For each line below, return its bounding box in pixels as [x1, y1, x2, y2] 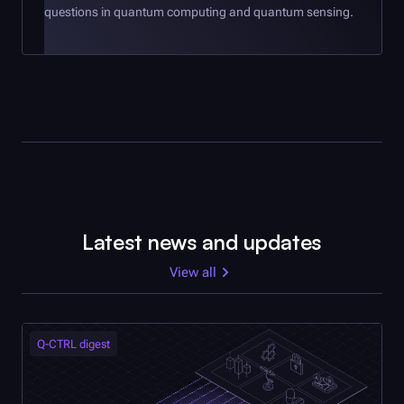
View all [170, 264, 216, 281]
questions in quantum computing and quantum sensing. [44, 5, 353, 20]
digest [77, 336, 110, 351]
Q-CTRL [37, 336, 77, 351]
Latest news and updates [82, 228, 322, 256]
